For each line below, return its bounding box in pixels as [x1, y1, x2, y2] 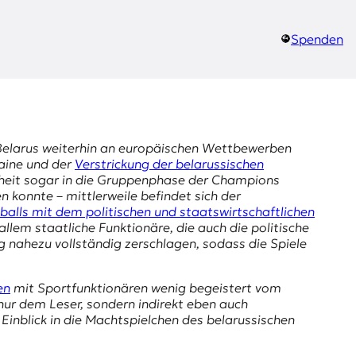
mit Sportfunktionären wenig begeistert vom [10, 280, 281, 296]
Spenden [291, 31, 343, 48]
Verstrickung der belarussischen [75, 156, 264, 172]
